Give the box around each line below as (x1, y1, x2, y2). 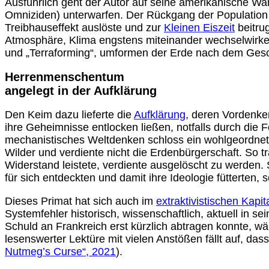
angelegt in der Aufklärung (5, 84, 157, 98)
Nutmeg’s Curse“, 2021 (5, 246, 116, 258)
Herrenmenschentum (5, 70, 124, 84)
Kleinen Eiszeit (164, 22, 235, 34)
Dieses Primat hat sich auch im (5, 195, 156, 208)
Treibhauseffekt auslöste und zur (5, 22, 164, 34)
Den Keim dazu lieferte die (5, 109, 134, 121)
